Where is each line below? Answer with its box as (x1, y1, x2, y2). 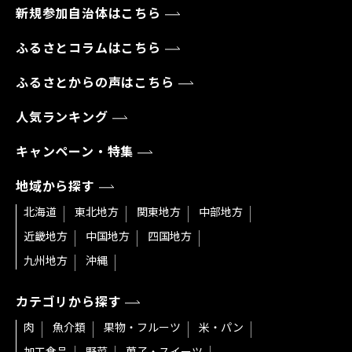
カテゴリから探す (16, 295, 122, 310)
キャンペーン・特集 (16, 145, 134, 160)
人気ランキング (16, 110, 108, 126)
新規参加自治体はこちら (16, 6, 161, 22)
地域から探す (16, 179, 95, 195)
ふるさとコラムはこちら (16, 41, 161, 57)
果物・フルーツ (104, 321, 181, 335)
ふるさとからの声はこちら (16, 75, 174, 91)
